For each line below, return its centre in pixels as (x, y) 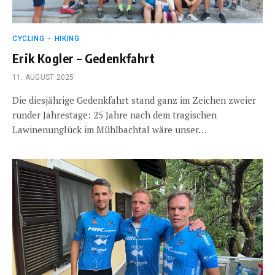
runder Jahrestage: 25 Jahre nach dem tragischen (114, 115)
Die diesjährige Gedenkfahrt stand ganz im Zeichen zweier (134, 100)
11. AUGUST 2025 (43, 77)
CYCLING (29, 39)
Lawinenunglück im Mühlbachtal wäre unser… (109, 130)
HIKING (67, 39)
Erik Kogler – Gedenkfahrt (83, 58)
